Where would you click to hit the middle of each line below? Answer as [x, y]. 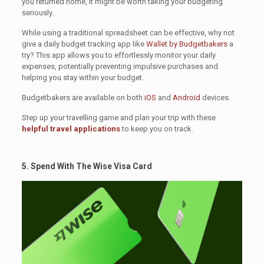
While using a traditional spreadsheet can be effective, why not [128, 33]
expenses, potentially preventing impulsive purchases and [120, 67]
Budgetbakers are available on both [83, 98]
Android [186, 98]
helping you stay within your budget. [82, 78]
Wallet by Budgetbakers [187, 44]
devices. [215, 98]
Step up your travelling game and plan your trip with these [118, 118]
